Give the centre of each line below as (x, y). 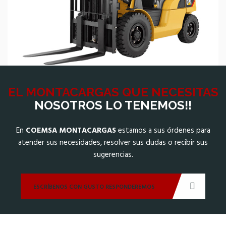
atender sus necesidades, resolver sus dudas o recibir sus (113, 143)
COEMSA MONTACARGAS (71, 131)
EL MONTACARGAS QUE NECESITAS (113, 92)
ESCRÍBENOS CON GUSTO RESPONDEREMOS (94, 187)
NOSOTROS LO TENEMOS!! (113, 105)
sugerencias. (113, 155)
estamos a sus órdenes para (163, 131)
